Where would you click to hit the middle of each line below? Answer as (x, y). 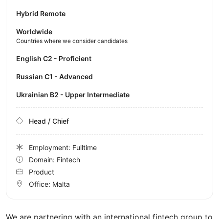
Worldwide (34, 31)
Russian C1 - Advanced (57, 76)
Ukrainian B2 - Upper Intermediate (75, 94)
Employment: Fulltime (63, 147)
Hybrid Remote (41, 13)
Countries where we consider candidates (72, 41)
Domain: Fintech (55, 159)
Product (42, 172)
